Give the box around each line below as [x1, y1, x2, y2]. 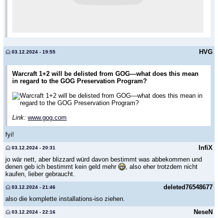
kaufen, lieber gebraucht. [5, 170, 75, 178]
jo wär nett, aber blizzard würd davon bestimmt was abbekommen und [5, 155, 202, 163]
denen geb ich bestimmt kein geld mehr [5, 163, 118, 170]
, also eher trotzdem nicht [126, 163, 198, 170]
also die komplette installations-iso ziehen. [5, 195, 125, 202]
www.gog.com [28, 113, 67, 121]
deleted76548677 [163, 183, 213, 191]
